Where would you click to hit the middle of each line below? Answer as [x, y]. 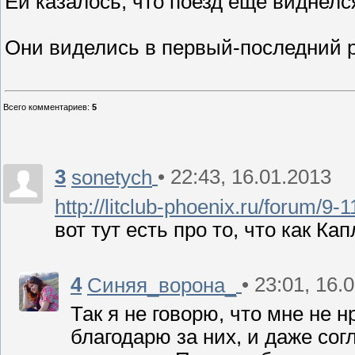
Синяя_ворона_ [162, 285]
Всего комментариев [45, 107]
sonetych [112, 177]
